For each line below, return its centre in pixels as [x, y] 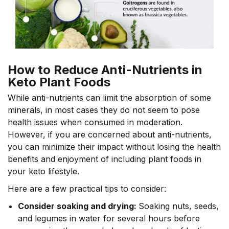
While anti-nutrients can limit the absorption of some [109, 97]
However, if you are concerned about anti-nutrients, [110, 134]
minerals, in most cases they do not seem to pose [104, 110]
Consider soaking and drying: [78, 206]
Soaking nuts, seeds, [179, 206]
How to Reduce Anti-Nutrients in [105, 70]
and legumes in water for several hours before [109, 218]
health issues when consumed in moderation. [95, 122]
